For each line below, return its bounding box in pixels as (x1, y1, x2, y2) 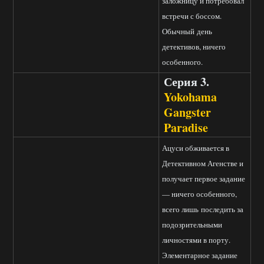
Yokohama (164, 88, 217, 106)
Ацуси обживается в (162, 143, 229, 154)
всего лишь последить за (162, 204, 243, 215)
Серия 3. (164, 73, 209, 91)
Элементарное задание (162, 250, 237, 261)
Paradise (164, 119, 208, 137)
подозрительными (162, 219, 222, 230)
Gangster (164, 104, 211, 121)
